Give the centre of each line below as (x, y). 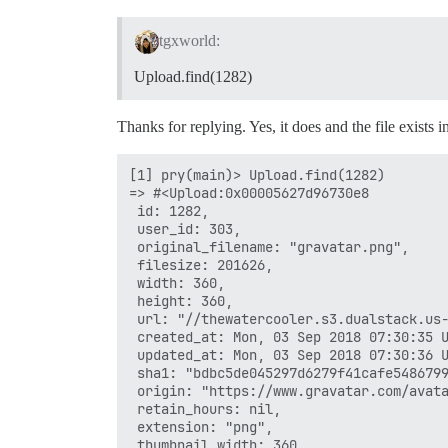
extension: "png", (201, 426)
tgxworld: (189, 40)
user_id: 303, (185, 228)
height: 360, (181, 300)
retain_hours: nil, (205, 408)
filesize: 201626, (201, 264)
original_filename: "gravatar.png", (269, 246)
